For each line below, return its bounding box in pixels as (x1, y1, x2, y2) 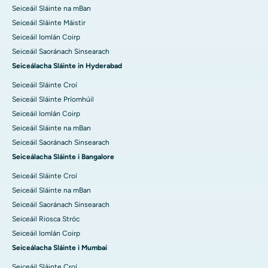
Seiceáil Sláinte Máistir (12, 19, 86, 28)
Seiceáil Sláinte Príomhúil (12, 95, 94, 104)
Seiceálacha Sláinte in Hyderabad (12, 62, 122, 71)
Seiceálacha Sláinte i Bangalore (12, 153, 114, 162)
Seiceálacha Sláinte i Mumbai (12, 243, 107, 252)
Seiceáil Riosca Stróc (12, 215, 80, 224)
